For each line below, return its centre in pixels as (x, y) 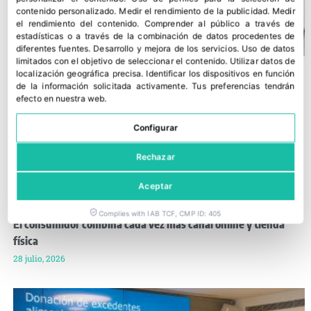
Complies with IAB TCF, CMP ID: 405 (160, 213)
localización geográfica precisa (79, 74)
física (26, 241)
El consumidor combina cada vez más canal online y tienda (149, 225)
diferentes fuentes (52, 49)
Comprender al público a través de (220, 24)
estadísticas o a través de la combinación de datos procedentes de (155, 36)
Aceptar (155, 186)
